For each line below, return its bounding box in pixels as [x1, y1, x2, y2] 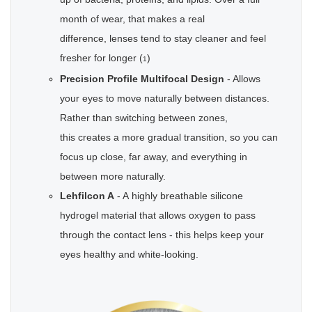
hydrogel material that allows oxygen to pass [60, 209, 256, 221]
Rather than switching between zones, [60, 111, 228, 123]
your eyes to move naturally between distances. [60, 92, 270, 104]
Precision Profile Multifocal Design [60, 72, 224, 84]
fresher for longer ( [60, 52, 143, 63]
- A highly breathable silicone [114, 189, 243, 201]
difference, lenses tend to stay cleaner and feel [60, 32, 266, 44]
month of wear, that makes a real [60, 13, 205, 24]
